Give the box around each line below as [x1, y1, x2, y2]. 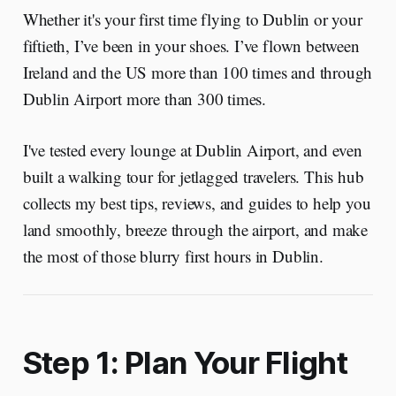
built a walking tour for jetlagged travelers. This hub [22, 165, 364, 188]
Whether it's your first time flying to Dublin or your [22, 8, 362, 31]
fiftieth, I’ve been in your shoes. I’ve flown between [22, 34, 360, 57]
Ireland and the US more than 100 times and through [22, 61, 373, 84]
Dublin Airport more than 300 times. [22, 88, 267, 110]
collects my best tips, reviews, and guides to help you [22, 192, 371, 215]
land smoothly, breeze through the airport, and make [22, 218, 369, 241]
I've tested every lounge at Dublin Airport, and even [22, 139, 362, 162]
